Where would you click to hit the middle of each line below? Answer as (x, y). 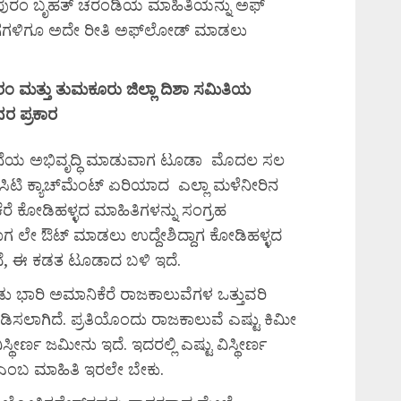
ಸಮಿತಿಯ (222, 89)
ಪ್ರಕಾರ (38, 114)
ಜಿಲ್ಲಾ (143, 89)
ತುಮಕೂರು (91, 89)
